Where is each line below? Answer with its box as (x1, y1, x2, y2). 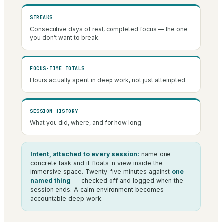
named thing (30, 177, 71, 185)
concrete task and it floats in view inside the (30, 159, 163, 167)
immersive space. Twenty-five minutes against (30, 168, 172, 176)
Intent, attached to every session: (30, 150, 139, 158)
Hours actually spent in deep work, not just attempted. (30, 76, 187, 84)
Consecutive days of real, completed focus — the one (30, 25, 188, 33)
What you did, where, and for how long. (30, 119, 143, 127)
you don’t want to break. (30, 34, 100, 42)
